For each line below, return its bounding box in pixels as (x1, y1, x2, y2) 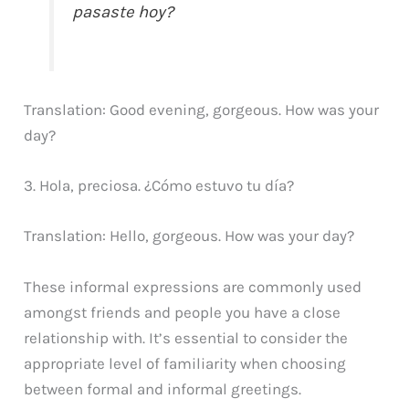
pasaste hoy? (72, 2, 174, 23)
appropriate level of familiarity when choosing (24, 353, 347, 372)
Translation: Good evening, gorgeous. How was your (24, 100, 380, 119)
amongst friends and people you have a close (24, 302, 341, 321)
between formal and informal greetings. (24, 379, 302, 398)
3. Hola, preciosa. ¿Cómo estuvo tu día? (24, 176, 295, 195)
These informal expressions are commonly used (24, 277, 362, 296)
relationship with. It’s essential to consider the (24, 328, 349, 347)
